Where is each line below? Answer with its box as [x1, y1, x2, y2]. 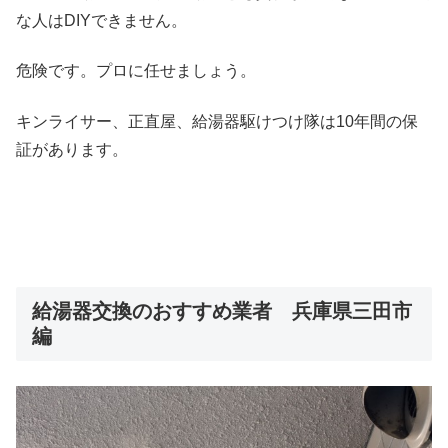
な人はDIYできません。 [16, 12, 187, 30]
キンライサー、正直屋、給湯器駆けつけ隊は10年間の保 [16, 112, 418, 130]
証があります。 [16, 140, 128, 158]
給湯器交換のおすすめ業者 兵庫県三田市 [32, 300, 412, 323]
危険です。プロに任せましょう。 [16, 62, 256, 80]
